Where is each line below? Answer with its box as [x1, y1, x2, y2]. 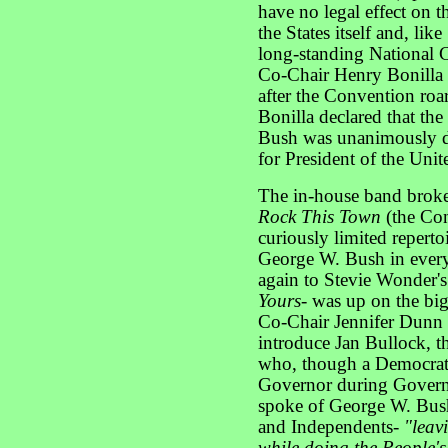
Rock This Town [258, 207, 381, 227]
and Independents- [258, 417, 404, 437]
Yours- [258, 291, 307, 311]
